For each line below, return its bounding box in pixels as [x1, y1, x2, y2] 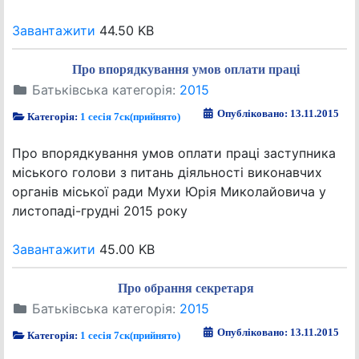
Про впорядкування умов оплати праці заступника [12, 145, 336, 161]
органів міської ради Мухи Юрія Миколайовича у [12, 184, 326, 200]
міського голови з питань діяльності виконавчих [12, 164, 322, 180]
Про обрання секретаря [117, 281, 254, 295]
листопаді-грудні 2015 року [12, 203, 188, 219]
